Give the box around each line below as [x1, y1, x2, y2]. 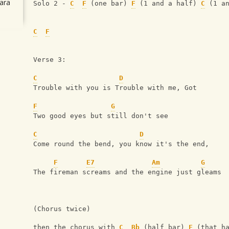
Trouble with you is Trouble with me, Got [33, 84, 197, 92]
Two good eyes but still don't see [33, 112, 168, 120]
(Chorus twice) [33, 205, 90, 213]
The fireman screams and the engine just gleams [33, 168, 221, 176]
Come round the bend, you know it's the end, [33, 140, 213, 148]
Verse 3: [33, 56, 66, 64]
